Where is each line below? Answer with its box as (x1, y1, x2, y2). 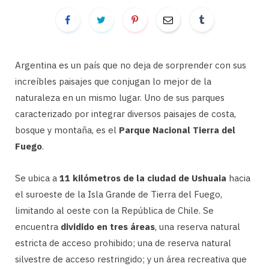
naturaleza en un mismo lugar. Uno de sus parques (15, 92, 225, 103)
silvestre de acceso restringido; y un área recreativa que (15, 253, 247, 265)
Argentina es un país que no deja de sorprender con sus (15, 59, 246, 71)
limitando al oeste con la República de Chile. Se (15, 205, 214, 216)
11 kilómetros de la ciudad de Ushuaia (59, 172, 226, 184)
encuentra (15, 221, 61, 232)
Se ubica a (15, 172, 59, 184)
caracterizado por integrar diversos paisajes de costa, (15, 108, 236, 119)
